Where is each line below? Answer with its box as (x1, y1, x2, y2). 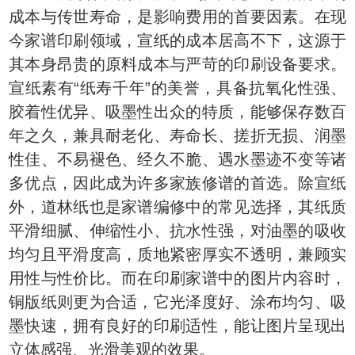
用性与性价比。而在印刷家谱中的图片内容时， (9, 269, 346, 287)
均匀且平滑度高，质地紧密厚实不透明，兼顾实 (9, 246, 346, 263)
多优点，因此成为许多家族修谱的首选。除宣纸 (9, 174, 346, 192)
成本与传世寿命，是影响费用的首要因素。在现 (9, 8, 346, 25)
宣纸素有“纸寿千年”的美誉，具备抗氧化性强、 (9, 79, 346, 97)
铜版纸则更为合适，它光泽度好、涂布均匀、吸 (9, 293, 346, 311)
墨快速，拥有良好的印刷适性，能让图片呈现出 (9, 317, 346, 334)
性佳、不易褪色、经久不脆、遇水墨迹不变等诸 (9, 151, 346, 168)
